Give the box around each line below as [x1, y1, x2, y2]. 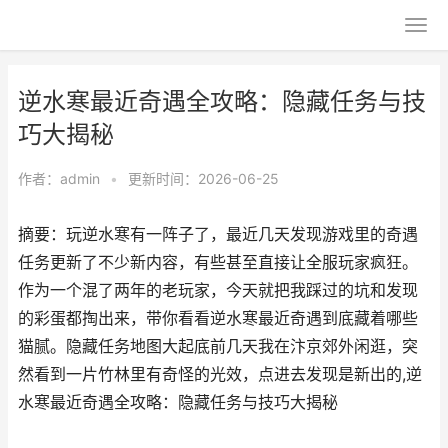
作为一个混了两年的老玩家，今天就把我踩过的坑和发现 [18, 281, 418, 300]
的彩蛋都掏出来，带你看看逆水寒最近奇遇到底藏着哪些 [18, 309, 418, 328]
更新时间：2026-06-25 [128, 170, 279, 187]
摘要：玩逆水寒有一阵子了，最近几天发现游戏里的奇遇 [18, 225, 418, 244]
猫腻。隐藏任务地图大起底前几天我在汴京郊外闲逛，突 [18, 337, 418, 356]
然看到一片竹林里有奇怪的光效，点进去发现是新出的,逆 [18, 365, 422, 384]
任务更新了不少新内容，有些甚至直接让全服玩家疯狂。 [18, 253, 418, 272]
